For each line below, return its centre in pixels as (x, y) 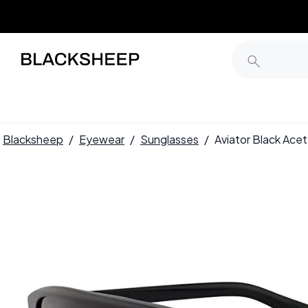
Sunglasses (169, 139)
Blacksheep (33, 139)
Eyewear (102, 139)
